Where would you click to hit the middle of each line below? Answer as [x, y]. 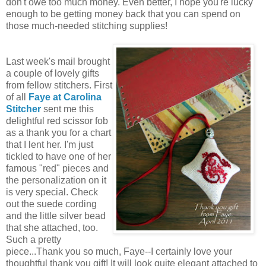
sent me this [67, 109]
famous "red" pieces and [57, 168]
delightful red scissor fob [57, 121]
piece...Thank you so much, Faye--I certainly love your [119, 251]
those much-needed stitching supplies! [87, 26]
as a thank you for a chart [58, 132]
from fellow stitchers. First [59, 85]
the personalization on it [56, 180]
